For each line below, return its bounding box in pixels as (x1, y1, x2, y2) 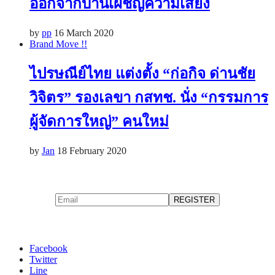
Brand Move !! (29, 38, 87, 49)
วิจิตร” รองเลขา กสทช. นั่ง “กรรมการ (29, 90, 268, 106)
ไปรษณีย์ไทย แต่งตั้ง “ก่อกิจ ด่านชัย (29, 66, 255, 82)
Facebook (29, 243, 68, 254)
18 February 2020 (57, 145, 126, 157)
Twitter (29, 254, 57, 265)
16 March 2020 (54, 27, 114, 38)
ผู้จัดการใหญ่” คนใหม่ (29, 114, 169, 130)
